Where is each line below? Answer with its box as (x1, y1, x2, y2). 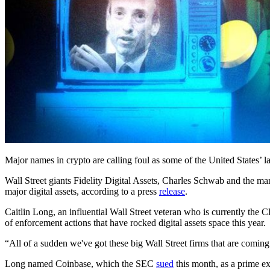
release (159, 186, 185, 196)
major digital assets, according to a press (5, 186, 159, 196)
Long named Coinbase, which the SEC (5, 258, 156, 269)
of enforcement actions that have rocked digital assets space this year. (5, 217, 266, 228)
